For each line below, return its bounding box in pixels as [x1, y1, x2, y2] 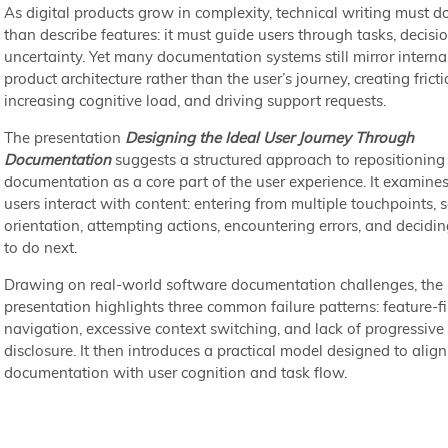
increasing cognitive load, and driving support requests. [4, 90, 386, 110]
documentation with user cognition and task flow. [4, 362, 347, 382]
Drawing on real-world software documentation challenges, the [4, 274, 443, 294]
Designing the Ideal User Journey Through [125, 127, 414, 147]
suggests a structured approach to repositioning [111, 149, 445, 169]
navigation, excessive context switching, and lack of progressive [4, 318, 444, 338]
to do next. [4, 237, 77, 257]
